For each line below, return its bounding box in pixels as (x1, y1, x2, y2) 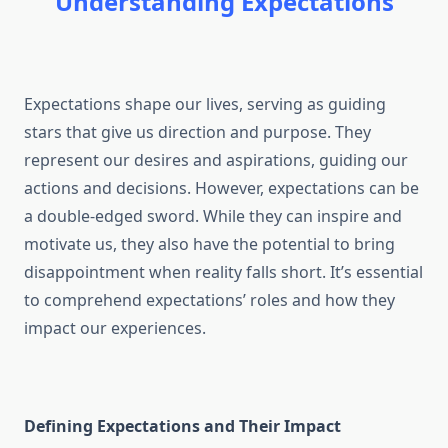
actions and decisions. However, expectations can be (24, 177, 419, 200)
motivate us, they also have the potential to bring (24, 233, 395, 256)
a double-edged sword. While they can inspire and (24, 205, 402, 228)
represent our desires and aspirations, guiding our (24, 149, 408, 172)
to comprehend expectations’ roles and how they (24, 289, 395, 312)
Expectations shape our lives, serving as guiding (24, 93, 386, 116)
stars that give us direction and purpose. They (24, 121, 371, 144)
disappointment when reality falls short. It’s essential (24, 261, 423, 284)
